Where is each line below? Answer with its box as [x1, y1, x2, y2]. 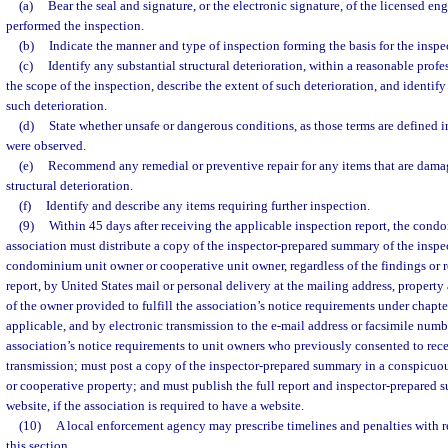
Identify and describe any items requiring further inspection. [45, 198, 370, 213]
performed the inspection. [6, 18, 144, 33]
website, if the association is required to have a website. [6, 398, 304, 413]
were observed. [6, 138, 86, 153]
